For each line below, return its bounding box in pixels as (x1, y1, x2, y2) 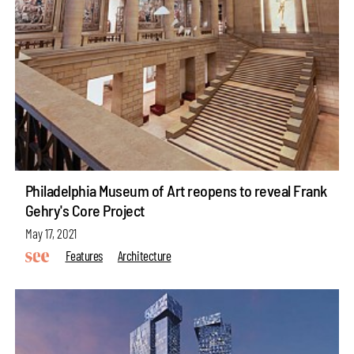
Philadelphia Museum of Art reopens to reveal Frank (24, 181, 327, 201)
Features (65, 247, 103, 263)
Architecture (117, 247, 171, 263)
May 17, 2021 (24, 224, 77, 241)
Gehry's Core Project (24, 201, 145, 220)
